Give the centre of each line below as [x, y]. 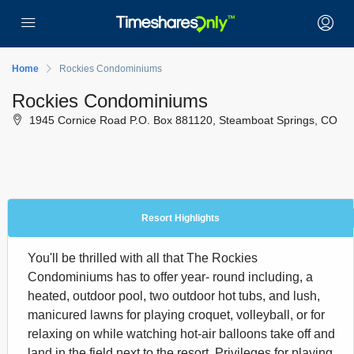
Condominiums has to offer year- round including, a [170, 277]
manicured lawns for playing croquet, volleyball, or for [176, 315]
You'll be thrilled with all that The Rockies [143, 258]
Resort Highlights [181, 218]
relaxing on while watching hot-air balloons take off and [181, 334]
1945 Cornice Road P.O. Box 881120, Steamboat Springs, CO [182, 120]
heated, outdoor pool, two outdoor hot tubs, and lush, [174, 296]
